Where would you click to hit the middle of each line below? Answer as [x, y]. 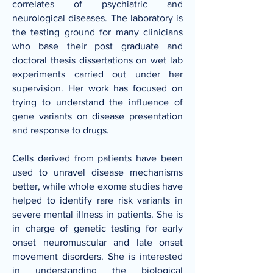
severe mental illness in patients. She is [97, 214]
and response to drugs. [61, 130]
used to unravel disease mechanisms [97, 172]
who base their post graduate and [97, 46]
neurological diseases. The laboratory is [97, 18]
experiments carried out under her [97, 74]
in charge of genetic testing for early [97, 228]
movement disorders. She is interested [97, 256]
